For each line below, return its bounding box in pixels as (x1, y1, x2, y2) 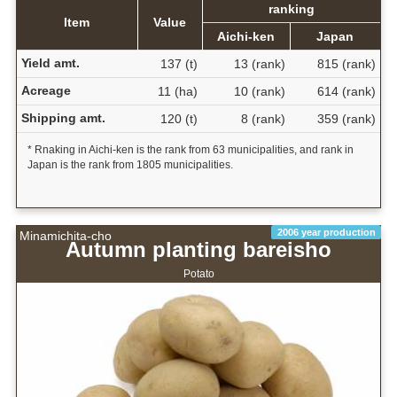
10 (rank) (233, 83, 285, 98)
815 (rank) (316, 56, 376, 71)
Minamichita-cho (19, 229, 112, 244)
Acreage (20, 82, 71, 97)
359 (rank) (316, 111, 376, 126)
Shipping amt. (20, 110, 105, 125)
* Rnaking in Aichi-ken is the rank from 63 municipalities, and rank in (27, 143, 354, 156)
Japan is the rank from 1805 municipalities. (27, 158, 233, 171)
